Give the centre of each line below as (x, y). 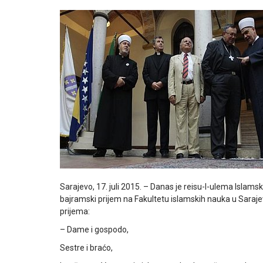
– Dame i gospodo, (94, 230)
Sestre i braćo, (86, 248)
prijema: (75, 211)
